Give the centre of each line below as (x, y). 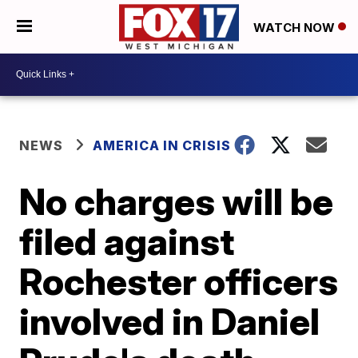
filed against (127, 241)
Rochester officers (179, 281)
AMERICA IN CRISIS (162, 145)
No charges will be (177, 201)
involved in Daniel (170, 321)
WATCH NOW (296, 27)
